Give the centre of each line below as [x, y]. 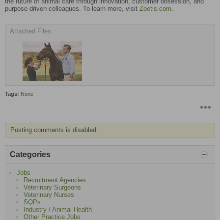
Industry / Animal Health [58, 210]
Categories [30, 155]
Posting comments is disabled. [54, 130]
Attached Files [30, 31]
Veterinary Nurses [49, 195]
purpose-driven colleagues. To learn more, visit [72, 9]
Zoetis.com [155, 9]
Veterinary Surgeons [52, 188]
